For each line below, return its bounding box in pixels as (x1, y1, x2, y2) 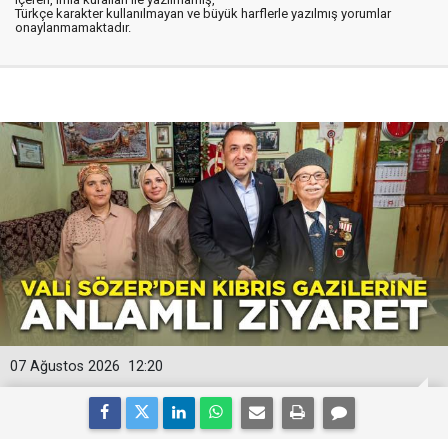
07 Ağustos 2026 (10, 358, 120, 376)
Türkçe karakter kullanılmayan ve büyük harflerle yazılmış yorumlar (15, 6, 391, 22)
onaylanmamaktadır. (15, 20, 131, 36)
